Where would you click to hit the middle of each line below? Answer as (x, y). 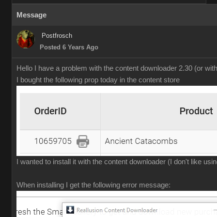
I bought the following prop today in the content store (98, 80)
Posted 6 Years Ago (69, 47)
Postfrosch (57, 36)
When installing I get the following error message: (93, 185)
